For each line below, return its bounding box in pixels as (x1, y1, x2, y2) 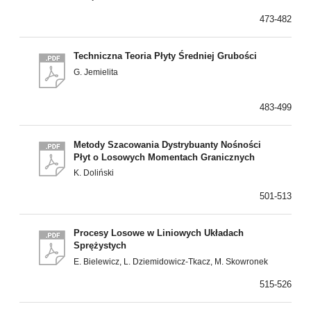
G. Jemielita (74, 67, 119, 78)
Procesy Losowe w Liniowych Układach (74, 228, 244, 239)
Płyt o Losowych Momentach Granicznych (74, 151, 255, 162)
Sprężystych (74, 240, 127, 251)
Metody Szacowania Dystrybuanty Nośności (74, 139, 262, 150)
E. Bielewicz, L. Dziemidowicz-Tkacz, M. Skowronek (74, 256, 269, 267)
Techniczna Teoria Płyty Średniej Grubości (74, 51, 258, 62)
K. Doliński (74, 168, 115, 178)
